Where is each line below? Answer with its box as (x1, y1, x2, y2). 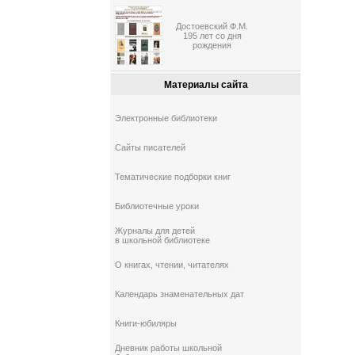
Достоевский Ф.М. (176, 21, 249, 32)
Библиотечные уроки (115, 201, 200, 212)
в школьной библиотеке (115, 235, 211, 246)
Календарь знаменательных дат (115, 289, 245, 300)
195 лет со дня (182, 31, 242, 41)
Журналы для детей (115, 226, 196, 236)
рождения (193, 40, 232, 51)
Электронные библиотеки (115, 113, 218, 124)
